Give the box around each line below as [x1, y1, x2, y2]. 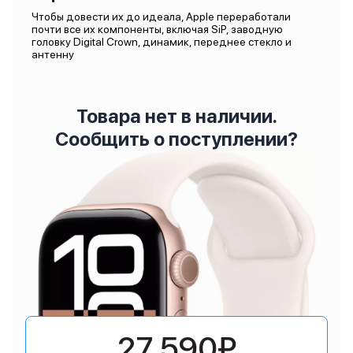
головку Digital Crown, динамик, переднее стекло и [32, 35, 292, 48]
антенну [32, 48, 74, 61]
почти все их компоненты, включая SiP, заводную [32, 23, 283, 35]
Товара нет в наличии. [76, 105, 277, 128]
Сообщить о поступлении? [55, 128, 298, 150]
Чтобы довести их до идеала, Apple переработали [32, 10, 291, 23]
